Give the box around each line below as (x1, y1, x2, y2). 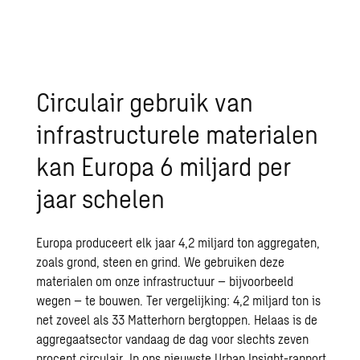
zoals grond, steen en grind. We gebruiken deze (36, 254, 285, 269)
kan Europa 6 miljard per (36, 150, 292, 181)
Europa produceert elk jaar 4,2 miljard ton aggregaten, (36, 235, 321, 250)
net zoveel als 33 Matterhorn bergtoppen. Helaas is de (36, 312, 318, 327)
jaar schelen (36, 182, 166, 213)
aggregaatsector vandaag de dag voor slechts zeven (36, 331, 309, 346)
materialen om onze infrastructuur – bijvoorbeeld (36, 273, 294, 288)
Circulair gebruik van (36, 86, 254, 117)
